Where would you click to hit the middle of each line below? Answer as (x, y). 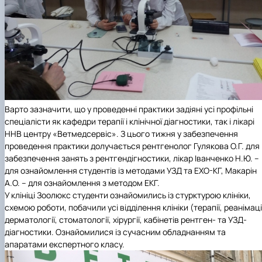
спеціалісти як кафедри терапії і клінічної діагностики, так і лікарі (130, 122)
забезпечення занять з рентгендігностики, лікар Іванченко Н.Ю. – (132, 158)
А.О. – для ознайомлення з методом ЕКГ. (82, 183)
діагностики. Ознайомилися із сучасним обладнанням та (115, 232)
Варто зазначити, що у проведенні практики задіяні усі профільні (129, 109)
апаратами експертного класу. (65, 244)
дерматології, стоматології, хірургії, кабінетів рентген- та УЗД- (126, 220)
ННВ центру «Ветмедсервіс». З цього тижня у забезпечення (121, 134)
